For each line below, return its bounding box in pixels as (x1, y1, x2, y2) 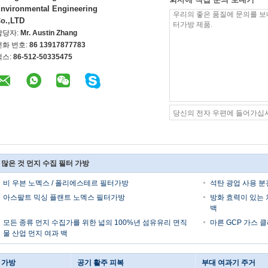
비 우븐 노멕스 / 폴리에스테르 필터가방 (3, 179, 129, 187)
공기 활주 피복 (77, 258, 124, 267)
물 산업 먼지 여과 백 (3, 229, 68, 237)
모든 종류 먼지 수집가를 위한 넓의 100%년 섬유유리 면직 (3, 218, 187, 227)
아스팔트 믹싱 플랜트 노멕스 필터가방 (3, 193, 125, 202)
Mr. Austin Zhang (20, 29, 77, 37)
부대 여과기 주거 (202, 258, 255, 267)
